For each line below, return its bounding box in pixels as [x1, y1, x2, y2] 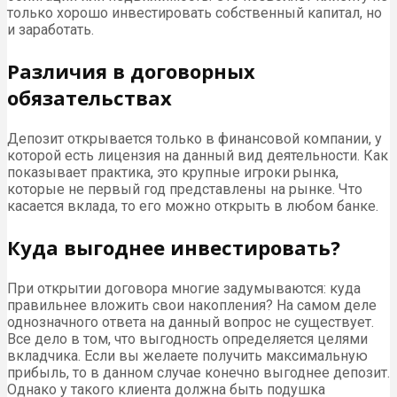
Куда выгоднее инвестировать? [7, 233, 340, 261]
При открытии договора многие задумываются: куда [7, 279, 361, 297]
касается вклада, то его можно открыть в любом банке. [7, 197, 378, 214]
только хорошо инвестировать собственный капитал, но [7, 4, 382, 21]
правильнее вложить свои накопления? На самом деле [7, 296, 377, 314]
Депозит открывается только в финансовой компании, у [7, 129, 382, 147]
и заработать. [7, 20, 94, 38]
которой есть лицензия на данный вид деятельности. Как [7, 146, 388, 164]
